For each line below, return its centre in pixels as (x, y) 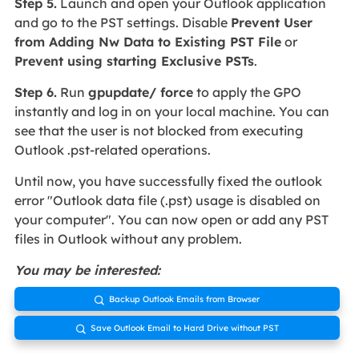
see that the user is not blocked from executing (158, 130)
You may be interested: (87, 270)
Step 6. (35, 92)
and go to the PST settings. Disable (122, 22)
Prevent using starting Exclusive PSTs (134, 61)
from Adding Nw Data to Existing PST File (147, 41)
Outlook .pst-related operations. (114, 149)
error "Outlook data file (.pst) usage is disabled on (167, 200)
